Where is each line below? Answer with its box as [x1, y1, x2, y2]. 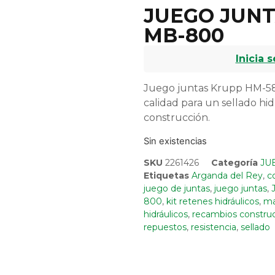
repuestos [144, 222, 187, 233]
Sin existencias [144, 135, 207, 147]
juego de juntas [144, 183, 210, 195]
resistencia [191, 222, 236, 233]
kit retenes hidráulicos [166, 196, 259, 207]
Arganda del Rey [192, 170, 263, 182]
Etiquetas [144, 170, 189, 182]
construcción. [144, 112, 210, 124]
